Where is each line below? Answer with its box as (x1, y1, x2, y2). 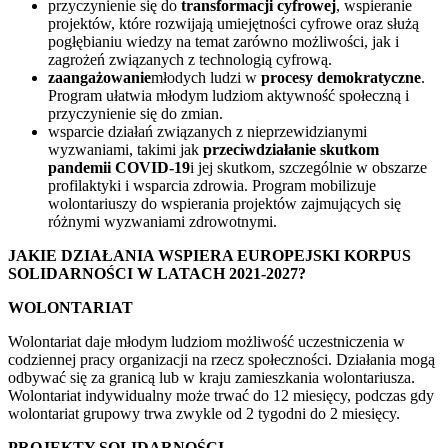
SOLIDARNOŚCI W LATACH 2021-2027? (8, 264, 306, 282)
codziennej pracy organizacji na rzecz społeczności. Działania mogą (8, 350, 435, 368)
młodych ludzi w (151, 68, 261, 86)
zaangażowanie (48, 68, 151, 86)
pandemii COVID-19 (48, 158, 190, 176)
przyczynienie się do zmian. (48, 104, 223, 122)
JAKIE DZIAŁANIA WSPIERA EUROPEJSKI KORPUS (8, 246, 411, 264)
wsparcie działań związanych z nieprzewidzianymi (48, 122, 367, 140)
